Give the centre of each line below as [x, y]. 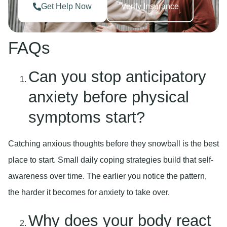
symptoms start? [87, 118]
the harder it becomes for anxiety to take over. [89, 193]
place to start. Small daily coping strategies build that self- [111, 160]
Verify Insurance [150, 7]
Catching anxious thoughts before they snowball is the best [113, 144]
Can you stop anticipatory [117, 77]
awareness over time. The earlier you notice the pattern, [107, 176]
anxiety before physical [109, 97]
